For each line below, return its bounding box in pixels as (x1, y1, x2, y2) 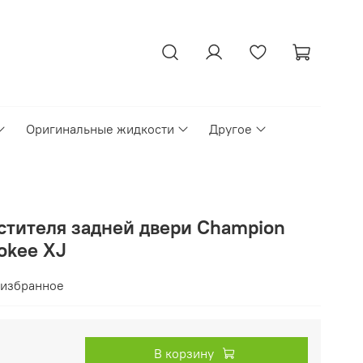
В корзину (154, 344, 214, 361)
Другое (209, 121, 253, 138)
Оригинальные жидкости (25, 121, 174, 138)
